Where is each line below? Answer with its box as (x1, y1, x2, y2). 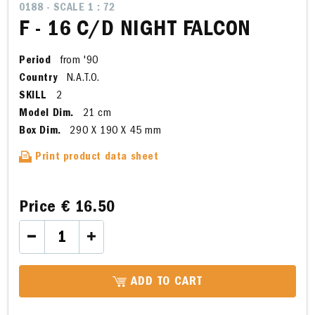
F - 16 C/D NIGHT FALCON (19, 19, 251, 42)
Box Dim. (19, 125, 61, 137)
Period (19, 55, 51, 67)
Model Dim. (19, 108, 74, 120)
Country (19, 72, 58, 84)
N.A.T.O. (63, 72, 100, 84)
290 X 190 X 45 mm (66, 125, 162, 137)
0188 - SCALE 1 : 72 (19, 2, 115, 14)
